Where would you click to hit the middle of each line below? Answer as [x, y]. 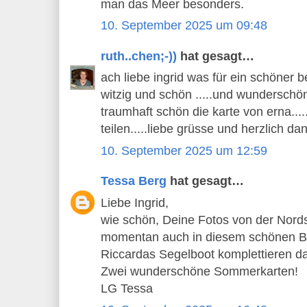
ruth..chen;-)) [139, 56]
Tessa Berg [134, 181]
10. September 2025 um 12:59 [184, 150]
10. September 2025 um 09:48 [184, 26]
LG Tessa [127, 288]
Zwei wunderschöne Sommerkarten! [199, 271]
